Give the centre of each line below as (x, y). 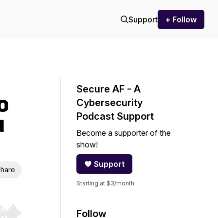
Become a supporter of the (124, 133)
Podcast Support (115, 116)
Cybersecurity (109, 103)
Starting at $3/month (105, 183)
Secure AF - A (109, 89)
